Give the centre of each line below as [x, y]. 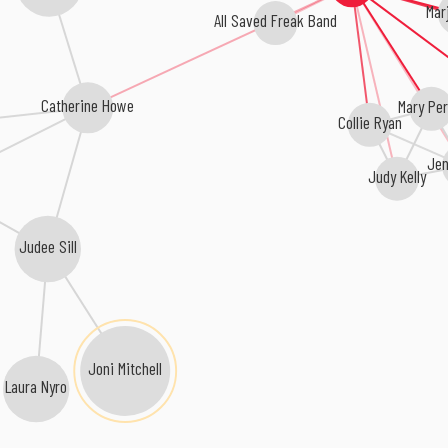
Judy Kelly [396, 175]
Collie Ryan [368, 121]
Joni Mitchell [125, 368]
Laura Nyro [37, 387]
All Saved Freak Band [274, 16]
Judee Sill [47, 246]
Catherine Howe [87, 105]
